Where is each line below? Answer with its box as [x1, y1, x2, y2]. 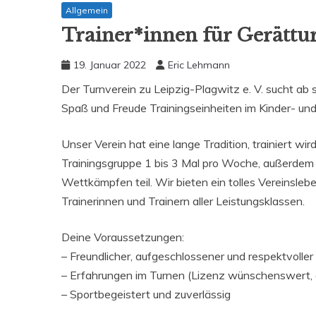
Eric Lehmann [168, 59, 230, 72]
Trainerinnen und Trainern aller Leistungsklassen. [61, 194, 310, 209]
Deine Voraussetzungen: [61, 230, 184, 245]
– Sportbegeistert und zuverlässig [61, 287, 231, 302]
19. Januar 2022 [73, 59, 146, 72]
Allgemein [66, 4, 108, 16]
